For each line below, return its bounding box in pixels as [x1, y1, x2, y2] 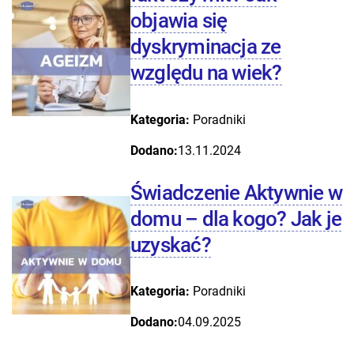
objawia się [130, 9, 228, 33]
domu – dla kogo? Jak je [130, 206, 342, 231]
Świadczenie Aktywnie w [130, 180, 342, 205]
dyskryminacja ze [130, 35, 281, 59]
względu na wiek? [130, 61, 282, 85]
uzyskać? [130, 232, 211, 257]
